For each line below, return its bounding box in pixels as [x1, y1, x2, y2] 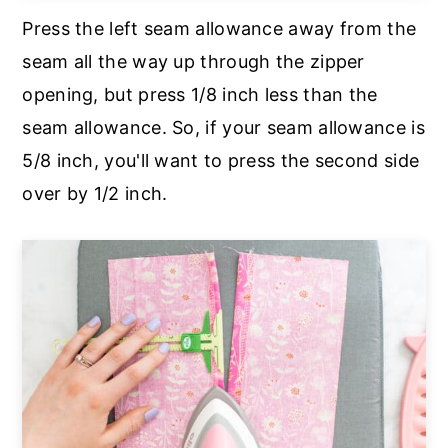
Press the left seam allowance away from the [22, 18, 417, 40]
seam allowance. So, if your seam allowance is [22, 117, 425, 139]
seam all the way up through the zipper [22, 51, 365, 73]
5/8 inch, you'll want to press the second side [22, 150, 420, 172]
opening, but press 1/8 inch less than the [22, 84, 378, 106]
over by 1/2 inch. [22, 183, 168, 205]
